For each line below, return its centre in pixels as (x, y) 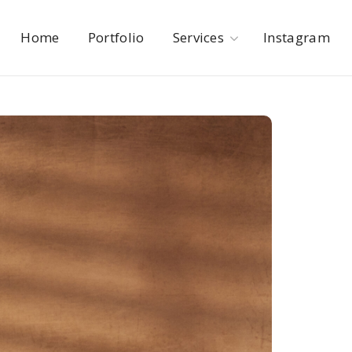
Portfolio (116, 37)
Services (198, 37)
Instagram (297, 37)
